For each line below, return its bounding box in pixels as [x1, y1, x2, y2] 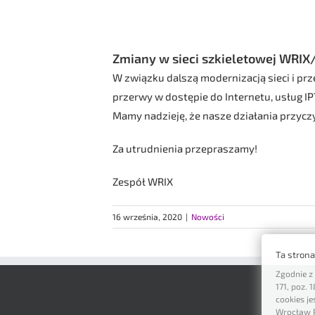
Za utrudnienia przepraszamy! [112, 142, 257, 155]
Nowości [191, 212, 224, 221]
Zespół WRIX [112, 175, 173, 188]
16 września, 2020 [112, 212, 182, 221]
